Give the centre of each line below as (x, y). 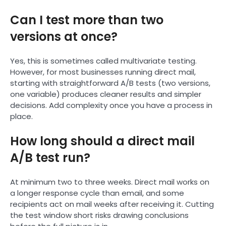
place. (21, 116)
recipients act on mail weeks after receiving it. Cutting (112, 204)
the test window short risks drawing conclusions (99, 215)
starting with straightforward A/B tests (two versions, (110, 83)
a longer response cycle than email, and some (97, 193)
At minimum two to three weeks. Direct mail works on (110, 182)
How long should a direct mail (102, 141)
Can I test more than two (87, 20)
